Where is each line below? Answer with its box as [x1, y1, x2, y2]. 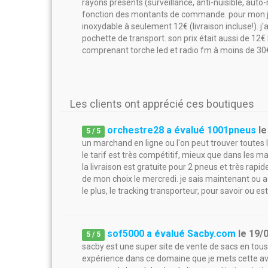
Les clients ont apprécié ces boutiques [70, 98, 254, 110]
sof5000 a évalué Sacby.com [107, 228, 236, 239]
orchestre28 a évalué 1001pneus [107, 124, 257, 136]
